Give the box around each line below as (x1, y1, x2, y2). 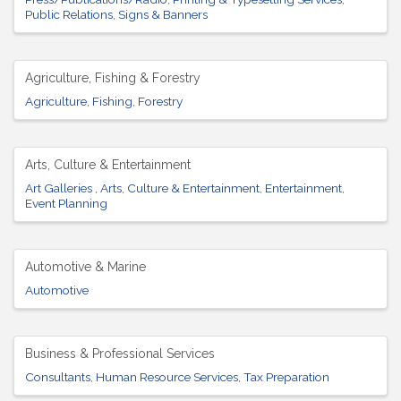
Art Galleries (25, 181, 95, 196)
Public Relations (25, 7, 113, 22)
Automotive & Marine (25, 260, 146, 275)
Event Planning (25, 196, 107, 211)
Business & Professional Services (25, 346, 215, 361)
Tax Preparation (243, 369, 329, 384)
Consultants (25, 369, 90, 384)
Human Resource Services (96, 369, 238, 384)
